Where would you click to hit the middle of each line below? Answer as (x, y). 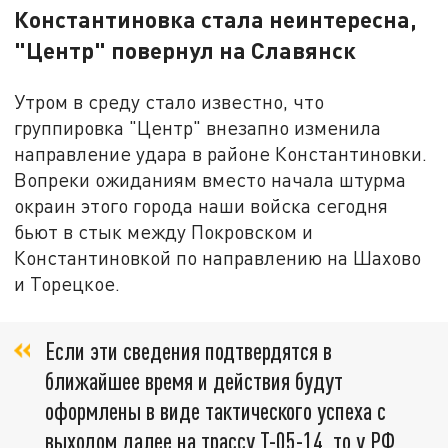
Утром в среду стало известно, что (169, 101)
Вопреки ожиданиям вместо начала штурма (210, 179)
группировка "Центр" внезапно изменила (198, 127)
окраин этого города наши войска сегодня (201, 205)
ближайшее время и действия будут (194, 381)
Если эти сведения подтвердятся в (188, 351)
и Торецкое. (67, 283)
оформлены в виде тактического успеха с (215, 411)
